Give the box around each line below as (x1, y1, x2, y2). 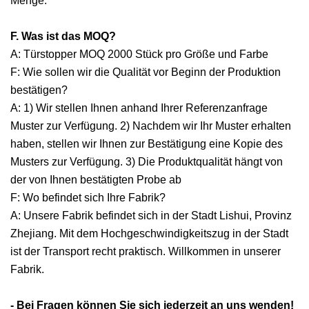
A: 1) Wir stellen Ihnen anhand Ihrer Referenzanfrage (10, 102, 268, 114)
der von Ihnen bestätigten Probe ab (10, 174, 181, 186)
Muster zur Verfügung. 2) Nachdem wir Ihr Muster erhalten (10, 120, 291, 132)
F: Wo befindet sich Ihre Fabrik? (10, 192, 166, 203)
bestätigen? (10, 84, 68, 96)
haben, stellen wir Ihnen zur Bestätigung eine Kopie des (10, 138, 283, 150)
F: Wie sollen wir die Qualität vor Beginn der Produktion (10, 66, 281, 78)
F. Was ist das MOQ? (10, 30, 116, 42)
